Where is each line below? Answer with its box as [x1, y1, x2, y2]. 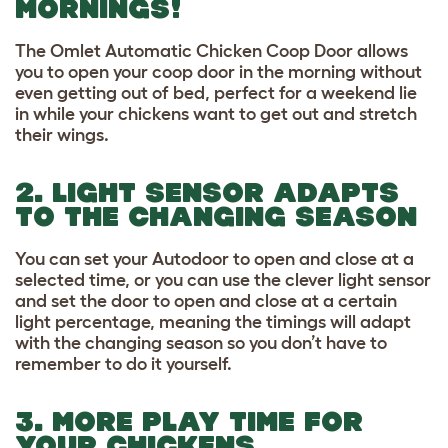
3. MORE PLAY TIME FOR [15, 405, 363, 437]
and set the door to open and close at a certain [15, 290, 397, 311]
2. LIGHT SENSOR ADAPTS [15, 176, 399, 208]
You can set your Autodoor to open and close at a [15, 248, 414, 269]
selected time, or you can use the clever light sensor [15, 269, 431, 290]
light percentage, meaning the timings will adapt [15, 311, 411, 332]
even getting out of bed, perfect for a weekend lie [15, 82, 417, 103]
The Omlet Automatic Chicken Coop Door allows [15, 40, 408, 61]
